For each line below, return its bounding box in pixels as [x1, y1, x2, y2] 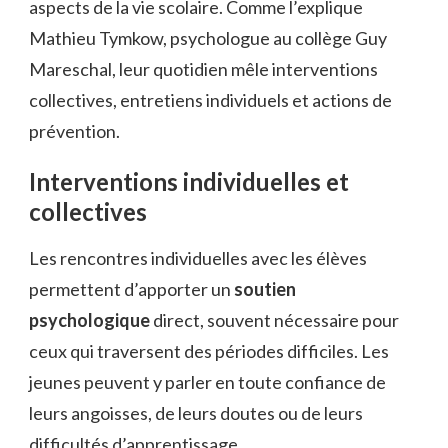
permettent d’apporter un [29, 277, 234, 300]
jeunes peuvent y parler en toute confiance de [29, 370, 386, 393]
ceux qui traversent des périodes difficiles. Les [29, 339, 389, 362]
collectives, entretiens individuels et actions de [29, 89, 392, 112]
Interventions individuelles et [29, 167, 349, 197]
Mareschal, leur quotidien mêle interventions [29, 58, 378, 81]
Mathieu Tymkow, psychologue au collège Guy [29, 27, 387, 50]
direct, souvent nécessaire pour [150, 308, 399, 331]
